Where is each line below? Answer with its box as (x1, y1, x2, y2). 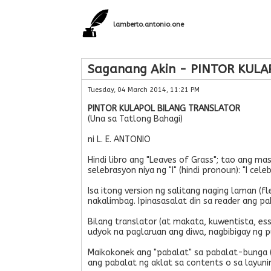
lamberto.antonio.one (113, 20, 184, 28)
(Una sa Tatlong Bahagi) (88, 114, 183, 124)
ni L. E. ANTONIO (88, 134, 151, 145)
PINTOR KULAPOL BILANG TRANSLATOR (88, 103, 241, 114)
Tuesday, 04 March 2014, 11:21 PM (88, 86, 200, 94)
